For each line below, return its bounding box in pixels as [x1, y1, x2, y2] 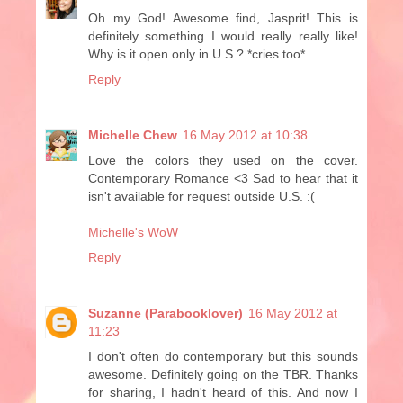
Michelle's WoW [88, 224, 178, 239]
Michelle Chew [88, 127, 177, 142]
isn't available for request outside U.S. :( [88, 188, 315, 203]
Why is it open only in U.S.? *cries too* [88, 46, 305, 61]
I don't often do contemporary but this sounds [88, 348, 358, 363]
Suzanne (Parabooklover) [88, 305, 243, 320]
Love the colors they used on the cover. [88, 152, 358, 167]
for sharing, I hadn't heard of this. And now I [88, 384, 358, 399]
